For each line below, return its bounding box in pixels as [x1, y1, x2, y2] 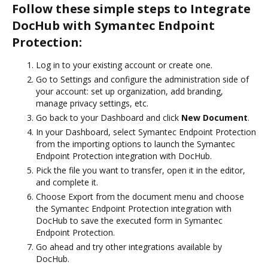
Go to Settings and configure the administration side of [36, 73, 249, 85]
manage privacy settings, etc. [36, 97, 148, 109]
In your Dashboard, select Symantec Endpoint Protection [36, 126, 256, 138]
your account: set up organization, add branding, [36, 85, 223, 97]
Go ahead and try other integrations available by [36, 240, 222, 252]
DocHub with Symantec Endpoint [12, 17, 215, 33]
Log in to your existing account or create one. [36, 59, 212, 71]
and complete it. [36, 176, 98, 188]
